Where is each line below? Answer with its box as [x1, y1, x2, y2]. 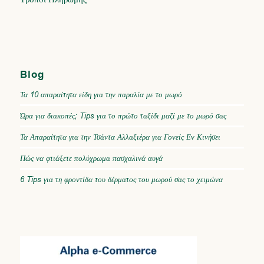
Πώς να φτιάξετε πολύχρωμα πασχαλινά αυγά [19, 153, 163, 163]
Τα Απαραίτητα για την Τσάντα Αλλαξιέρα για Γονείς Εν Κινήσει [19, 131, 220, 142]
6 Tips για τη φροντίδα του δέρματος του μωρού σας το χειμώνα [19, 174, 223, 184]
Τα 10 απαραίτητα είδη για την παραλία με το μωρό [19, 89, 182, 100]
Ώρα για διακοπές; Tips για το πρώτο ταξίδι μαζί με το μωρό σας [19, 110, 226, 121]
